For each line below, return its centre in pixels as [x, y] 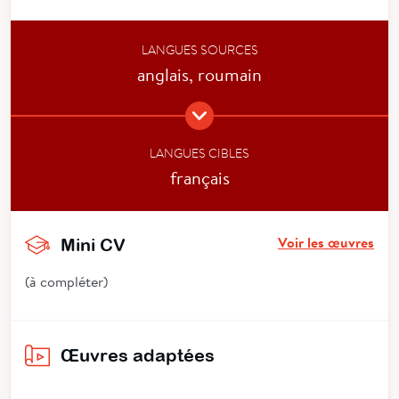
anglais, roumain [199, 73]
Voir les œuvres [326, 242]
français [199, 177]
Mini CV [93, 244]
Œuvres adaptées [138, 354]
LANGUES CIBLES [199, 153]
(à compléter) [66, 281]
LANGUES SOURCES [199, 49]
